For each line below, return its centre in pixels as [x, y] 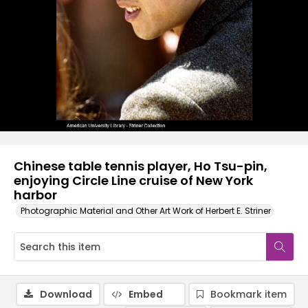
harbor [35, 195]
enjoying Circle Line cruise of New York [133, 180]
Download [66, 294]
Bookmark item [249, 294]
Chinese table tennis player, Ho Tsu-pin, [141, 166]
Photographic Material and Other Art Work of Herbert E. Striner [146, 211]
